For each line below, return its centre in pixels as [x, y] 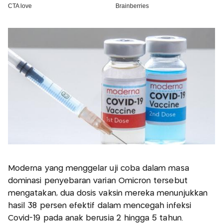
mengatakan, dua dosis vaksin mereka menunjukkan [108, 193]
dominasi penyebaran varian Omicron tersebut [98, 181]
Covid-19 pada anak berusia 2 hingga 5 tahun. [96, 218]
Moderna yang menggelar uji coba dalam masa [99, 168]
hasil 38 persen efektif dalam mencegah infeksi [100, 206]
